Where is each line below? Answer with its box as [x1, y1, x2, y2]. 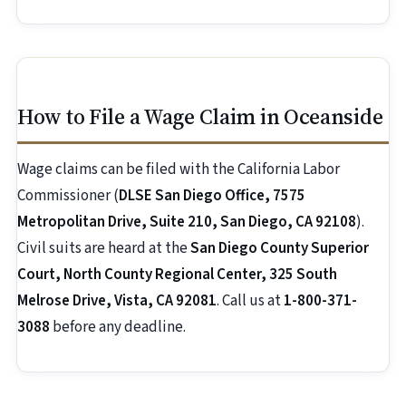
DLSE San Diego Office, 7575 [119, 185, 305, 208]
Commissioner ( [17, 185, 119, 208]
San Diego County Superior [190, 237, 369, 260]
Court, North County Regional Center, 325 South [17, 264, 337, 286]
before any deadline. [50, 316, 186, 339]
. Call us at [217, 290, 284, 313]
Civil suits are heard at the [17, 237, 190, 260]
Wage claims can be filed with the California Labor [17, 159, 340, 181]
